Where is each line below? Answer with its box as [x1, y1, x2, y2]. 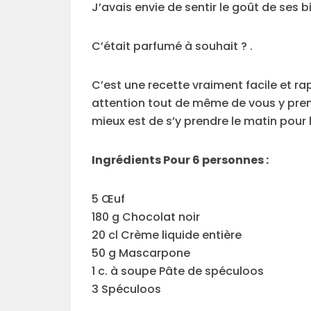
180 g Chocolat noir [92, 209, 200, 226]
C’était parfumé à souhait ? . [92, 38, 253, 55]
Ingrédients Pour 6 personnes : [92, 152, 271, 169]
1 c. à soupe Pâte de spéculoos [92, 263, 264, 280]
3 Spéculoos [92, 281, 161, 298]
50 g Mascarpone [92, 245, 190, 262]
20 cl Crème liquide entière [92, 227, 242, 244]
